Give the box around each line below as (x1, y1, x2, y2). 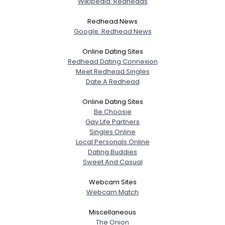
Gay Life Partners (85, 117, 140, 127)
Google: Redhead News (73, 26, 152, 36)
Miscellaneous (89, 207, 136, 217)
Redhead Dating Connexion (67, 56, 158, 66)
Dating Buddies (88, 147, 137, 157)
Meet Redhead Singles (75, 66, 150, 76)
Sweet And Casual (82, 157, 143, 167)
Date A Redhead (85, 76, 140, 86)
